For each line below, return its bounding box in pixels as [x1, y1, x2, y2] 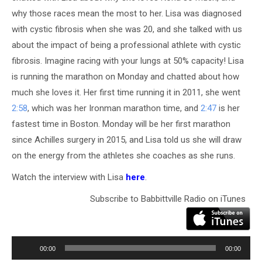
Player [11, 230, 35, 241]
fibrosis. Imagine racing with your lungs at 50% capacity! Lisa [12, 55, 244, 66]
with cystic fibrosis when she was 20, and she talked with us [12, 23, 242, 35]
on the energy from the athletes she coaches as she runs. [12, 150, 235, 161]
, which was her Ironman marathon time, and [27, 102, 201, 113]
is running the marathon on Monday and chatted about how [12, 71, 239, 82]
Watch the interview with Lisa [12, 171, 126, 182]
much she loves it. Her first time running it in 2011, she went [12, 87, 240, 98]
